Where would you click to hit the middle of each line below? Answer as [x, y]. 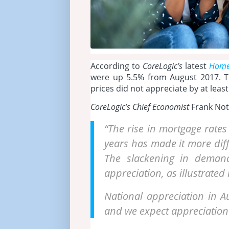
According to [117, 66]
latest [196, 66]
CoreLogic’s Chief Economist [140, 107]
